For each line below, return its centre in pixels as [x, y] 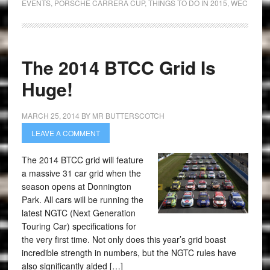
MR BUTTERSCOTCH [128, 115]
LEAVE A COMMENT [65, 133]
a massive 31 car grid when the [81, 173]
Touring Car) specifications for [79, 226]
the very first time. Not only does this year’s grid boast [124, 239]
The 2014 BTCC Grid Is [118, 67]
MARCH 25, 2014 [50, 115]
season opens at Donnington [76, 186]
